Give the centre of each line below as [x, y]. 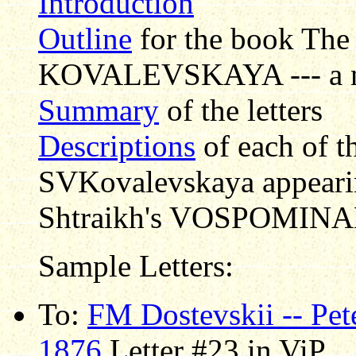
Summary [99, 110]
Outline [85, 39]
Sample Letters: [136, 266]
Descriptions [117, 146]
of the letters [241, 110]
